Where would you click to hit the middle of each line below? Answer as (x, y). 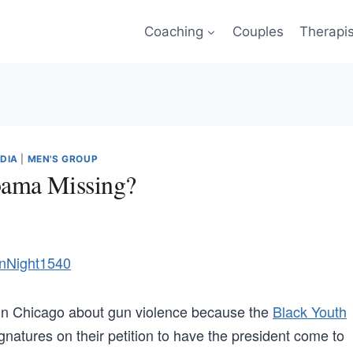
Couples (258, 31)
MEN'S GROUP (63, 159)
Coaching (173, 31)
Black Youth (310, 311)
